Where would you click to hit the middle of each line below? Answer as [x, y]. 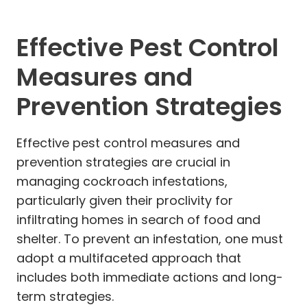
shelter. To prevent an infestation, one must [150, 238]
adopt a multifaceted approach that [129, 258]
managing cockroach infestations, [122, 181]
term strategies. [65, 296]
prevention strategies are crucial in [123, 162]
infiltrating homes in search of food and [138, 219]
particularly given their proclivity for [125, 200]
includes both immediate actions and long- [150, 277]
